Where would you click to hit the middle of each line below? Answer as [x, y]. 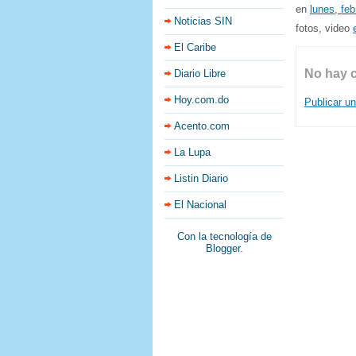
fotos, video [324, 28]
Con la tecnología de [224, 236]
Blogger [222, 248]
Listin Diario [201, 178]
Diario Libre [200, 74]
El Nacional [200, 205]
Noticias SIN [203, 21]
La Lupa [192, 152]
